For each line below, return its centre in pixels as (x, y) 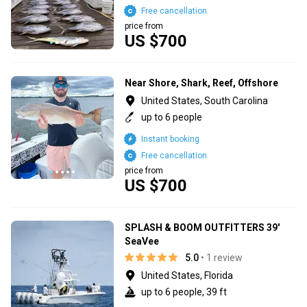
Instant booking (170, 139)
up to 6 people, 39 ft (184, 292)
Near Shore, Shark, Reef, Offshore (201, 83)
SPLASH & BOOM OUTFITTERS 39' (202, 227)
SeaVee (142, 241)
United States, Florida (187, 275)
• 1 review (222, 257)
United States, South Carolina (205, 100)
